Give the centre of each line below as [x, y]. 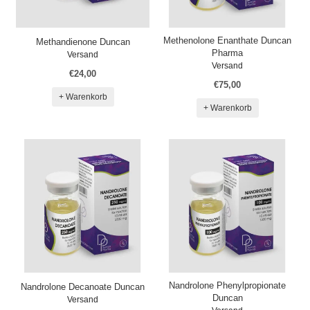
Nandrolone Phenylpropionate [227, 285]
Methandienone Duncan [83, 42]
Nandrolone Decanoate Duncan [83, 287]
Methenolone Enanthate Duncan [227, 40]
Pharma [227, 53]
